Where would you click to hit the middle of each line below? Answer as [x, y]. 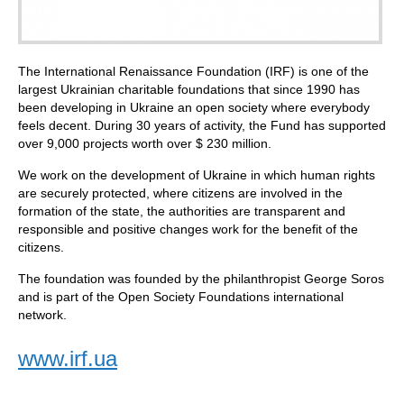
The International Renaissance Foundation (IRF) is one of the [193, 72]
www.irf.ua [68, 359]
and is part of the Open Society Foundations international [181, 297]
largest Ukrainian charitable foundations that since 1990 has [189, 90]
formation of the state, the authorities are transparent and [182, 211]
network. [42, 315]
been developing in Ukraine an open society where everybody [194, 108]
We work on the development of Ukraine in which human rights [197, 175]
